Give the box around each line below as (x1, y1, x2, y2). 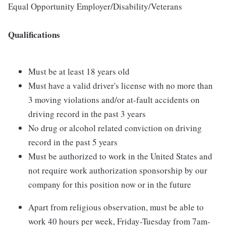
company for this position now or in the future (28, 179, 191, 191)
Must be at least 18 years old (28, 66, 130, 78)
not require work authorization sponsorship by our (28, 164, 207, 177)
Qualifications (8, 28, 60, 41)
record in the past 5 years (28, 136, 118, 148)
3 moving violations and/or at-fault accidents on (28, 94, 200, 106)
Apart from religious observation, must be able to (28, 201, 204, 213)
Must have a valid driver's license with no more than (28, 80, 213, 92)
